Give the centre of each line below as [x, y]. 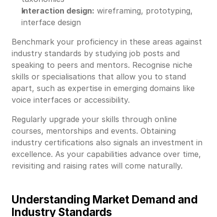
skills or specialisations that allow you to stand [99, 76]
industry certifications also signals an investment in [107, 142]
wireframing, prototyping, [144, 10]
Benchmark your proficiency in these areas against [107, 41]
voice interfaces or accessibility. [71, 100]
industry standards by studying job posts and [96, 53]
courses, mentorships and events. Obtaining [94, 131]
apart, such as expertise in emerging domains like [103, 88]
